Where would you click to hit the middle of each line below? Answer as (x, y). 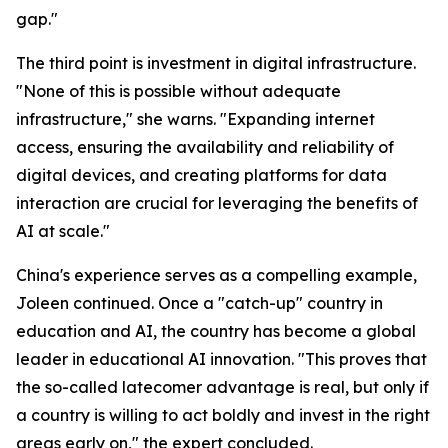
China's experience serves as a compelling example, (216, 275)
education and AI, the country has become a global (216, 331)
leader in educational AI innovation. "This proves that (221, 359)
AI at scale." (63, 231)
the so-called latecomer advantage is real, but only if (222, 387)
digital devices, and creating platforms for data (201, 175)
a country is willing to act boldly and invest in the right (223, 415)
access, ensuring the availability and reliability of (205, 147)
